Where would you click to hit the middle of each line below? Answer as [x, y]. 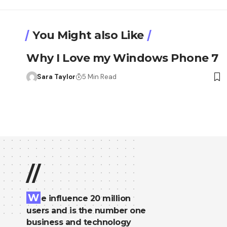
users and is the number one [86, 210]
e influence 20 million [86, 198]
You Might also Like [88, 35]
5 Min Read [99, 77]
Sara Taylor [56, 77]
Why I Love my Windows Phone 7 [122, 58]
